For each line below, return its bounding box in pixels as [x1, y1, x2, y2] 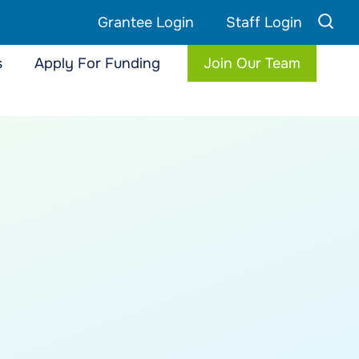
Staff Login [226, 14, 302, 31]
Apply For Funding [34, 54, 160, 72]
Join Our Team [204, 54, 301, 72]
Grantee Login [98, 14, 194, 31]
